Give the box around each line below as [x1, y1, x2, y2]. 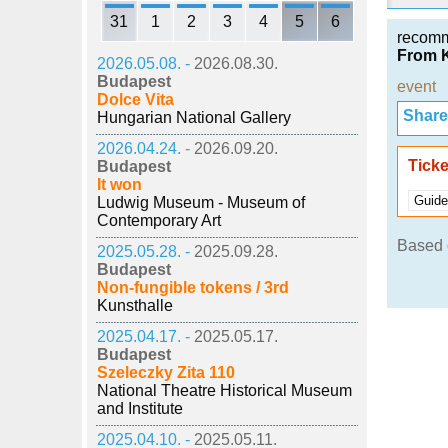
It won [97, 176, 142, 193]
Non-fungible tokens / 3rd [97, 279, 289, 296]
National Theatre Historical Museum [97, 382, 352, 399]
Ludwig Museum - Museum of [97, 194, 305, 211]
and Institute [97, 400, 183, 417]
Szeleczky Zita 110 [97, 364, 235, 381]
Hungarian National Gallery [97, 109, 291, 126]
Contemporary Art [97, 212, 221, 229]
